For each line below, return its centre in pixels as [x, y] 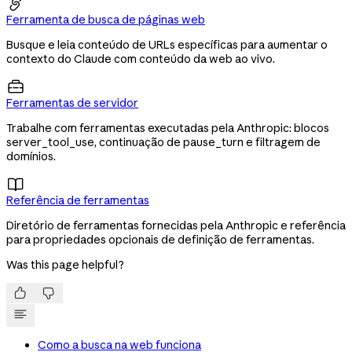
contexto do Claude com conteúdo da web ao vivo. [141, 59]
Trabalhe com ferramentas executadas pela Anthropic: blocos [168, 128]
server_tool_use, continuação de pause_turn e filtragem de [163, 142]
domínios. [31, 156]
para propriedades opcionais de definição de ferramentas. [160, 239]
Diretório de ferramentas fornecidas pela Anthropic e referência [176, 225]
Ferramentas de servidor [72, 103]
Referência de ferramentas [78, 200]
